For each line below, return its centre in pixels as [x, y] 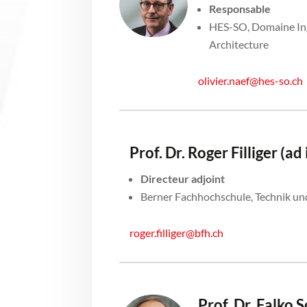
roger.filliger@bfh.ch [177, 233]
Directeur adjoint [183, 179]
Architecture [239, 45]
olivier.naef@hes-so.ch [251, 81]
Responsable [240, 9]
